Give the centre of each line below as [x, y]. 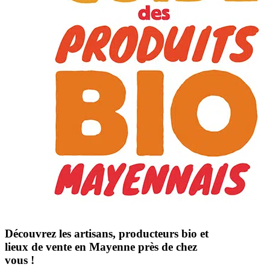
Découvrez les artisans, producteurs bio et [107, 233]
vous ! [21, 260]
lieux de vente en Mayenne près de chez [101, 246]
